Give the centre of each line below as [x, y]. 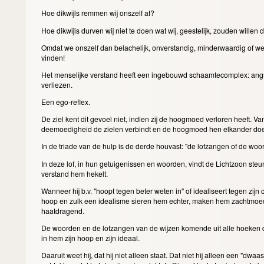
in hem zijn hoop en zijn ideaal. [91, 237]
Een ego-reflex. [66, 102]
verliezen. [57, 84]
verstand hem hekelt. [75, 173]
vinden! [54, 57]
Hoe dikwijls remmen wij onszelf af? [98, 13]
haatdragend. [63, 210]
